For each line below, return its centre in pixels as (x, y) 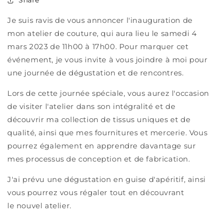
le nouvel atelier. (39, 206)
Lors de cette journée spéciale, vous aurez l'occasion (108, 93)
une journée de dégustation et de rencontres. (96, 73)
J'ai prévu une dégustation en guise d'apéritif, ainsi (107, 180)
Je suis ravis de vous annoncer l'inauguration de (100, 20)
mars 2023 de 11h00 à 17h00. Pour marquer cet (98, 47)
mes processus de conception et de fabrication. (99, 159)
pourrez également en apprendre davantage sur (102, 146)
